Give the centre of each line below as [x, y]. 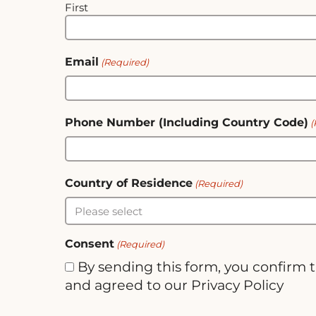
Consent [90, 244]
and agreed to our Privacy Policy [174, 285]
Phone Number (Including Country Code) [187, 123]
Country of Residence [129, 183]
